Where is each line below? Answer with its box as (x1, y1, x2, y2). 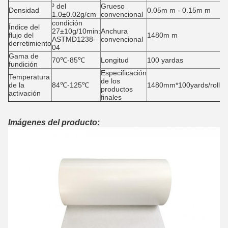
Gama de (9, 52, 39, 60)
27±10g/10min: (52, 27, 100, 35)
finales (101, 93, 122, 101)
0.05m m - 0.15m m (147, 6, 211, 14)
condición (52, 19, 82, 27)
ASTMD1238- (52, 35, 96, 43)
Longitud (101, 56, 129, 64)
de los (101, 77, 120, 85)
